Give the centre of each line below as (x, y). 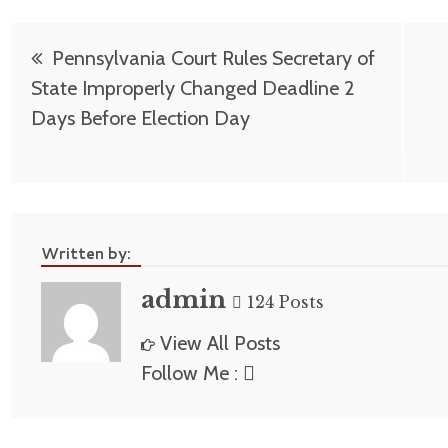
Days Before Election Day (140, 118)
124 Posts (283, 302)
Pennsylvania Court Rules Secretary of (213, 58)
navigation (100, 94)
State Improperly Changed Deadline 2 (193, 88)
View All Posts (220, 343)
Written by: (86, 254)
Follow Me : (192, 373)
